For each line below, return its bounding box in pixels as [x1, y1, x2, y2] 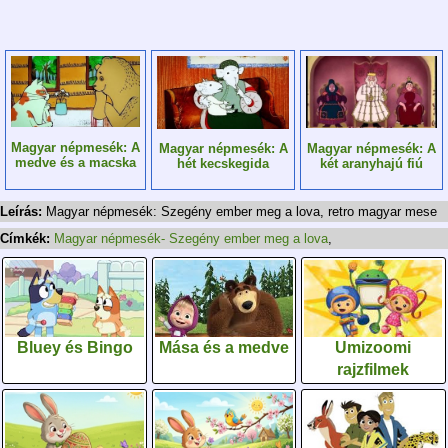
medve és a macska [15, 154, 136, 170]
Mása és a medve [158, 338, 289, 356]
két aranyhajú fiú [320, 155, 423, 171]
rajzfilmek [337, 360, 410, 378]
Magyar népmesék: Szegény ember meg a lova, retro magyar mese [46, 204, 437, 219]
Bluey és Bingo [16, 338, 133, 356]
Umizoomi [335, 338, 412, 356]
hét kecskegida [177, 156, 269, 172]
